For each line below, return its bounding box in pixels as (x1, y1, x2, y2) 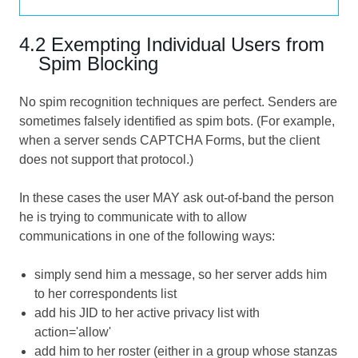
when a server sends (19, 133, 140, 147)
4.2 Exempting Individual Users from (19, 33, 324, 55)
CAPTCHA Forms (140, 133, 241, 147)
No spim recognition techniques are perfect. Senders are (19, 94, 337, 109)
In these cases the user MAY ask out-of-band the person (19, 190, 334, 205)
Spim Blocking (38, 52, 158, 74)
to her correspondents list (34, 286, 177, 300)
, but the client (241, 133, 320, 147)
